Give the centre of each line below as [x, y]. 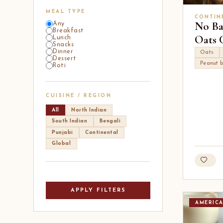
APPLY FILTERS [98, 191]
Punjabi [62, 132]
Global [61, 144]
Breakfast [68, 31]
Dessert [65, 59]
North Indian [89, 110]
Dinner [63, 52]
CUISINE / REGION [79, 96]
